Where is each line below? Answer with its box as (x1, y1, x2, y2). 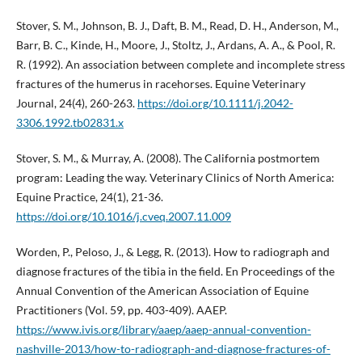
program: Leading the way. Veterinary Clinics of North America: (15, 170, 335, 184)
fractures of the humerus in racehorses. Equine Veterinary (15, 76, 305, 90)
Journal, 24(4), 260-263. (15, 95, 137, 110)
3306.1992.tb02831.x (15, 115, 124, 129)
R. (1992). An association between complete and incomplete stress (15, 57, 345, 71)
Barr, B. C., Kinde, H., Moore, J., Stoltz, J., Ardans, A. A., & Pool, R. (15, 37, 335, 52)
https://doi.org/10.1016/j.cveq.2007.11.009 (15, 208, 231, 223)
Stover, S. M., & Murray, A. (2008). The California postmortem (15, 150, 320, 165)
